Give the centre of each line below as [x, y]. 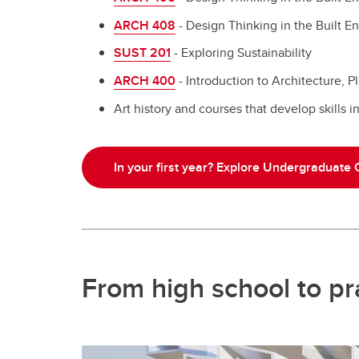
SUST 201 [142, 53]
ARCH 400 [145, 81]
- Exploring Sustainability [241, 53]
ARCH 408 [145, 25]
